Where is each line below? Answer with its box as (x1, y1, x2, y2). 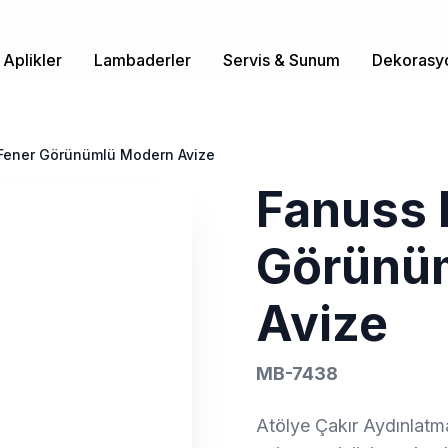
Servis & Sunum (223, 49, 340, 70)
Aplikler (3, 49, 62, 70)
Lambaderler (94, 49, 191, 70)
